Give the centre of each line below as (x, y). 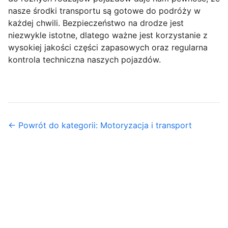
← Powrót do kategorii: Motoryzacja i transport (100, 125)
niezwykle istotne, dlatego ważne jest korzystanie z (108, 35)
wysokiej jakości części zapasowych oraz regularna (108, 48)
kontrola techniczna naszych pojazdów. (84, 60)
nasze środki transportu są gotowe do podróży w (104, 11)
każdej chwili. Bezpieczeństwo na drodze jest (96, 23)
